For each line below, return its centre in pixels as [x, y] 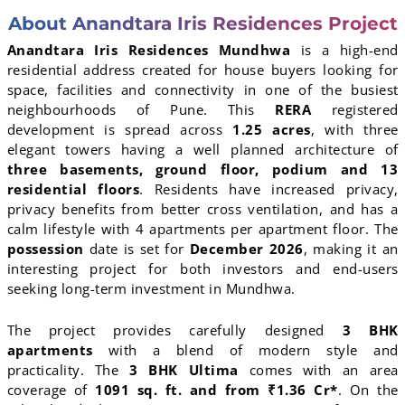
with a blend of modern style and [245, 350]
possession [48, 249]
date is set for [139, 249]
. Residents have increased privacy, [269, 189]
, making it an [351, 249]
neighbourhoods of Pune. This [141, 110]
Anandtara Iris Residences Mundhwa [149, 50]
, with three [354, 130]
